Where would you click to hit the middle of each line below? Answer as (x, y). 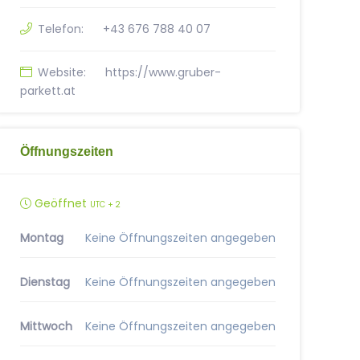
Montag (41, 238)
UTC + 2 (105, 205)
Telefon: (60, 29)
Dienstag (45, 282)
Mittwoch (46, 326)
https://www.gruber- (163, 72)
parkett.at (47, 91)
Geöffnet (60, 203)
